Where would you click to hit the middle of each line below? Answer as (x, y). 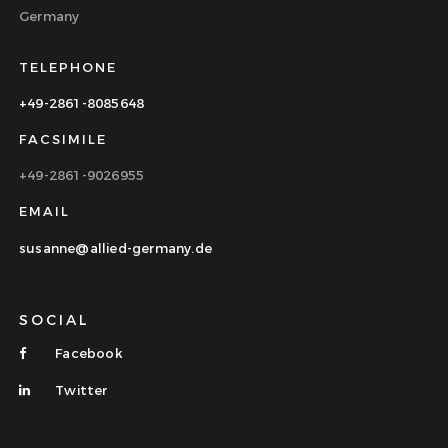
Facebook (87, 353)
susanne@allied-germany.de (115, 247)
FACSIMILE (63, 139)
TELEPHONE (68, 67)
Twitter (79, 389)
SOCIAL (54, 320)
